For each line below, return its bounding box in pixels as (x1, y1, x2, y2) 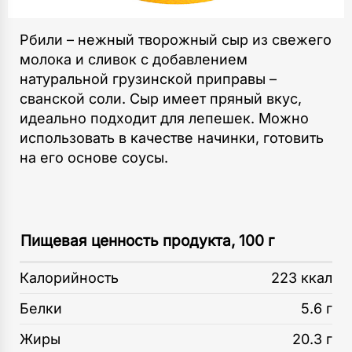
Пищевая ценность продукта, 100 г (20, 232, 274, 250)
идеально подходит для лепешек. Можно (20, 110, 309, 126)
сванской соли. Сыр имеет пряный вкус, (20, 90, 302, 107)
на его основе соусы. (20, 149, 168, 166)
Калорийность (20, 269, 119, 286)
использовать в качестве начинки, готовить (20, 130, 324, 146)
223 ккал (271, 269, 332, 286)
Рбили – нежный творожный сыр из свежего (20, 31, 332, 48)
